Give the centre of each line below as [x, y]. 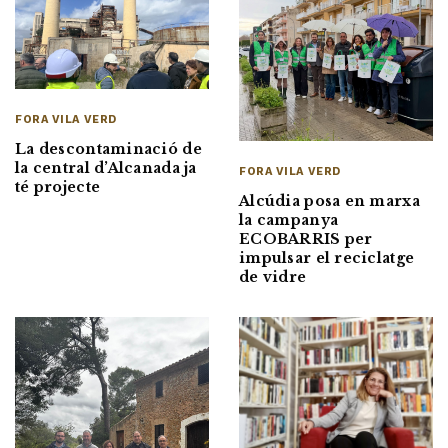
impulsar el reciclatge [327, 257]
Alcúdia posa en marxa [329, 200]
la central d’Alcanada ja [106, 168]
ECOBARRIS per [306, 238]
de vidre [273, 276]
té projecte [58, 187]
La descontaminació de [108, 149]
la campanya [289, 219]
